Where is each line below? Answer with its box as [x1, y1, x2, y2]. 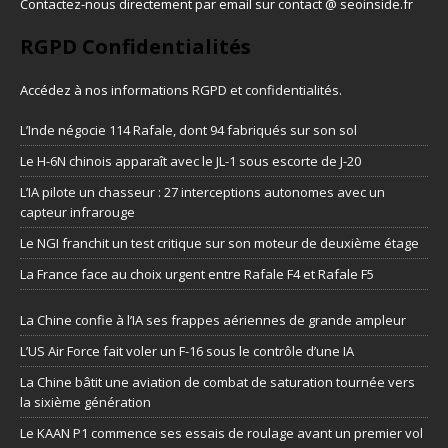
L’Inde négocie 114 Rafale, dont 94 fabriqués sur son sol [20, 121, 357, 140]
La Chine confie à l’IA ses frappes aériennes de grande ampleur [20, 311, 406, 330]
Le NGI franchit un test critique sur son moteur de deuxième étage [20, 234, 419, 253]
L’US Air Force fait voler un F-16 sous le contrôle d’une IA [20, 342, 354, 361]
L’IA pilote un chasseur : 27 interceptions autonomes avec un [20, 183, 385, 202]
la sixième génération [20, 393, 151, 412]
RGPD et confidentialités [192, 81, 339, 100]
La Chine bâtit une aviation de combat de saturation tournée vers [20, 373, 415, 392]
